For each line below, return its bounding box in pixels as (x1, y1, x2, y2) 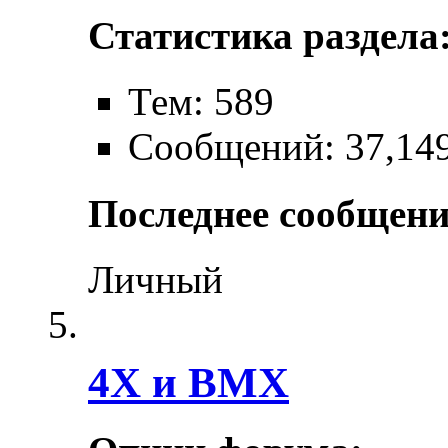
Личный (88, 257, 223, 301)
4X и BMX (88, 358, 289, 406)
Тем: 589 (128, 80, 274, 124)
